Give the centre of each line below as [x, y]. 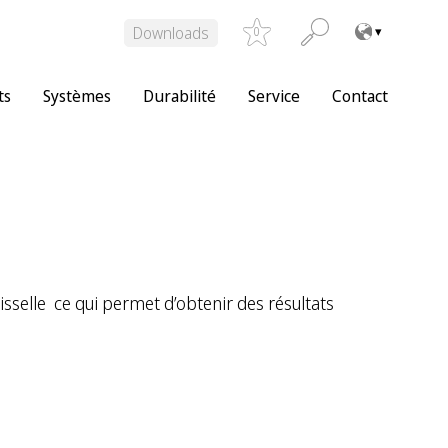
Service [274, 96]
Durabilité [179, 96]
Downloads [170, 32]
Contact [360, 96]
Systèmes [77, 96]
